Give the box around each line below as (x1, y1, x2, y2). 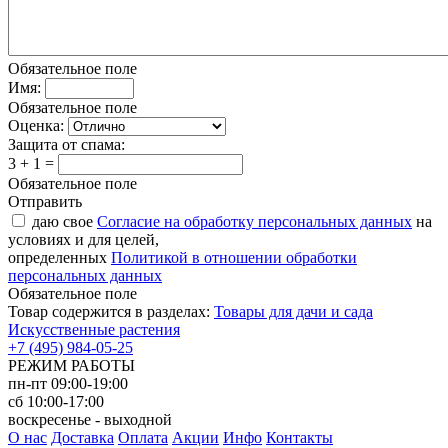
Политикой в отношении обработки (111, 249, 357, 267)
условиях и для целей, (8, 231, 159, 249)
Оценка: (8, 117, 64, 135)
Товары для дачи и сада (214, 303, 373, 321)
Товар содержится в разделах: (8, 303, 214, 321)
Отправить (8, 193, 82, 211)
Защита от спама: (8, 136, 125, 154)
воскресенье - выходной (8, 411, 172, 429)
